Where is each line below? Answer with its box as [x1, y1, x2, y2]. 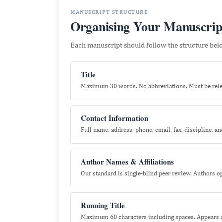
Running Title [81, 200, 125, 211]
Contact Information [81, 112, 148, 123]
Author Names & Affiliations [81, 156, 174, 167]
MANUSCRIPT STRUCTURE [70, 9, 148, 15]
